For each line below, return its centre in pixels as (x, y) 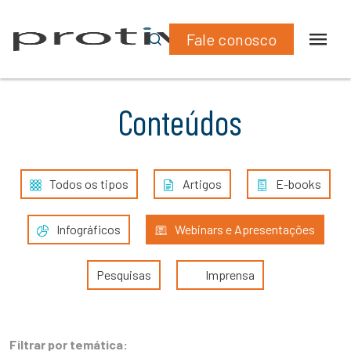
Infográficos (88, 229)
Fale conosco (231, 39)
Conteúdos (179, 121)
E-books (299, 184)
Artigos (202, 184)
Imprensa (230, 275)
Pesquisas (124, 275)
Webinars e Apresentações (244, 229)
